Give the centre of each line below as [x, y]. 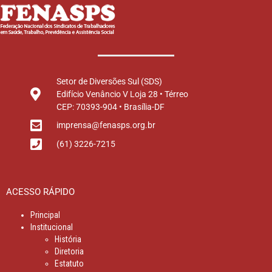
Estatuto [69, 263]
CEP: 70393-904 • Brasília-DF [110, 107]
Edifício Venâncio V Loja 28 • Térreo [122, 94]
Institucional [52, 227]
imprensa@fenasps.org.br [106, 125]
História [68, 239]
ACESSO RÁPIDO [40, 192]
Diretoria [69, 251]
